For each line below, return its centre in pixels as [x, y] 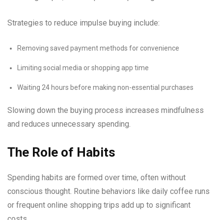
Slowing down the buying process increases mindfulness [106, 110]
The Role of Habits [61, 152]
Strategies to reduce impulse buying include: [83, 23]
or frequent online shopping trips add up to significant [99, 205]
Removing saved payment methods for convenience [98, 48]
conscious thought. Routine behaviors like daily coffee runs [109, 191]
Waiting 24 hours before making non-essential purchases [105, 87]
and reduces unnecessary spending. [69, 124]
